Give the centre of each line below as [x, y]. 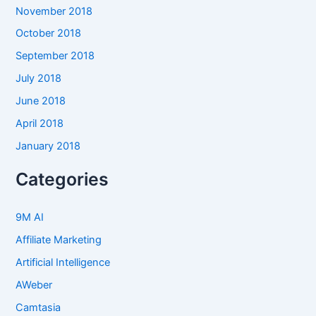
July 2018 [39, 79]
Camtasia [38, 307]
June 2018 [41, 101]
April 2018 [40, 124]
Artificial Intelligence [63, 263]
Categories [62, 180]
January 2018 [48, 146]
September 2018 [55, 56]
